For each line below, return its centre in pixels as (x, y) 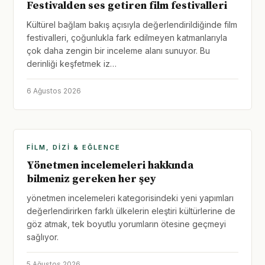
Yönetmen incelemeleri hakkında (110, 165)
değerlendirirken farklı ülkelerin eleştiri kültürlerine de (131, 211)
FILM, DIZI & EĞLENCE (74, 147)
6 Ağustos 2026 (54, 91)
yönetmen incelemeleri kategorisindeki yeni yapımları (130, 198)
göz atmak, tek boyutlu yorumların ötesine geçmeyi (126, 224)
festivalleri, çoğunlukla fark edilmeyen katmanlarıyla (127, 38)
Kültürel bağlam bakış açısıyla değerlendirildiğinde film (132, 25)
